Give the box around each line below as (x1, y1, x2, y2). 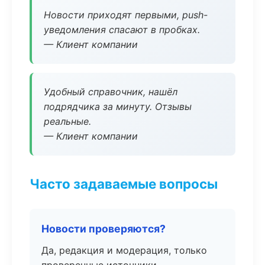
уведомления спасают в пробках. (44, 24, 200, 35)
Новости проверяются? (41, 222, 166, 235)
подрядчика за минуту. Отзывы (44, 101, 192, 112)
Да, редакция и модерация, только (41, 244, 207, 256)
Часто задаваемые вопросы (30, 176, 218, 192)
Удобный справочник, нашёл (44, 86, 177, 98)
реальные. (44, 115, 91, 127)
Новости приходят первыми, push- (44, 9, 208, 21)
